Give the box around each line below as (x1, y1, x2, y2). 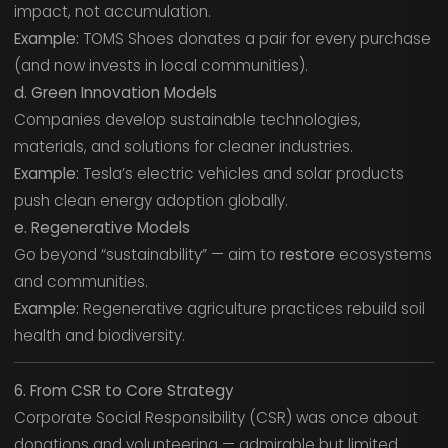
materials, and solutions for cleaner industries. (13, 135, 353, 157)
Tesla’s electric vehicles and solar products (78, 162, 404, 184)
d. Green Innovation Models (13, 81, 217, 103)
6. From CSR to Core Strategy (13, 379, 234, 401)
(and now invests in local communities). (13, 54, 308, 76)
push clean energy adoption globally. (13, 189, 288, 211)
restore (279, 243, 335, 265)
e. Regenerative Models (13, 216, 190, 238)
